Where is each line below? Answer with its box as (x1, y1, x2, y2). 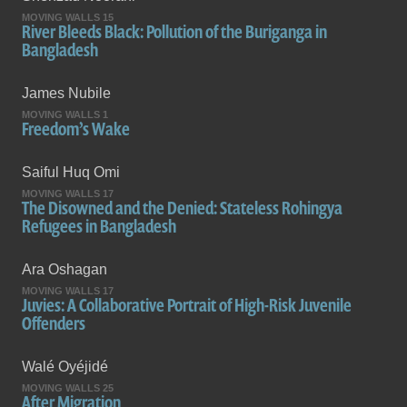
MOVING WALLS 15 (22, 12, 114, 23)
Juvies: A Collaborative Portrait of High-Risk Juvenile (22, 294, 352, 317)
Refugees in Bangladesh (22, 215, 176, 238)
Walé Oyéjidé (22, 359, 108, 374)
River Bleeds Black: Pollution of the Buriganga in (22, 21, 327, 44)
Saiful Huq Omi (22, 164, 120, 180)
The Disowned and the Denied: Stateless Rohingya (22, 197, 342, 220)
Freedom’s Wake (22, 118, 130, 141)
